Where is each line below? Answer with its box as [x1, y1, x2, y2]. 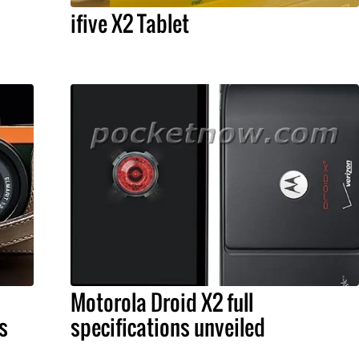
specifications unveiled [70, 311, 265, 343]
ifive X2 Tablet [70, 7, 189, 39]
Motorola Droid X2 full [70, 286, 253, 318]
